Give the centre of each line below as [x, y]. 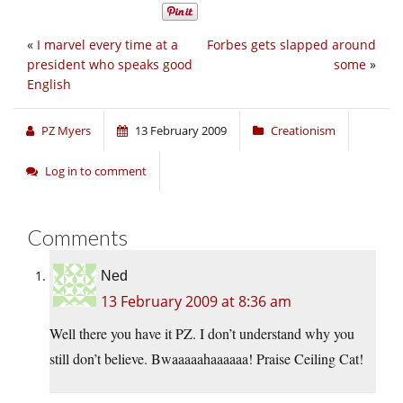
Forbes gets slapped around [291, 45]
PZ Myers [66, 131]
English [49, 85]
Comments [77, 237]
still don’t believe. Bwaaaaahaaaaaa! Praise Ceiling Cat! [206, 359]
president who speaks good [110, 65]
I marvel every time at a [107, 45]
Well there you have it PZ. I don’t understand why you [202, 334]
